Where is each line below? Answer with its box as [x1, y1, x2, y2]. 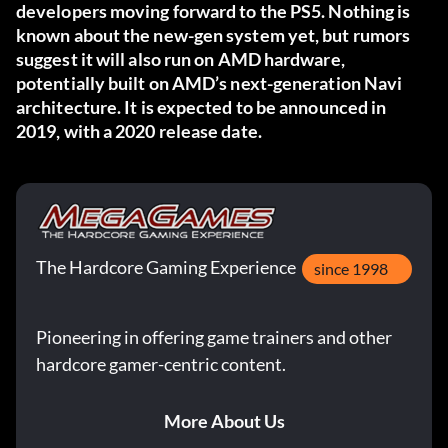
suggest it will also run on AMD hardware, [16, 48, 345, 71]
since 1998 [314, 259, 388, 279]
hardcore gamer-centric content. [36, 353, 286, 376]
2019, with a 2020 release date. [16, 120, 262, 143]
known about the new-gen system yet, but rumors [16, 24, 411, 47]
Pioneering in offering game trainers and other [36, 326, 392, 349]
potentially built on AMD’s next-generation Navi [16, 72, 403, 95]
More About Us [163, 410, 285, 433]
